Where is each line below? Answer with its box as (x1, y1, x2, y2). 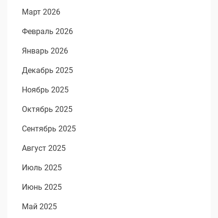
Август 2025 (22, 144, 66, 153)
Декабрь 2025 (22, 66, 73, 75)
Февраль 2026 (22, 27, 73, 36)
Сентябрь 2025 (22, 124, 76, 134)
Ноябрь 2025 (22, 85, 69, 95)
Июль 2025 (22, 163, 62, 173)
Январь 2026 (22, 46, 68, 56)
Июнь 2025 (22, 182, 62, 192)
